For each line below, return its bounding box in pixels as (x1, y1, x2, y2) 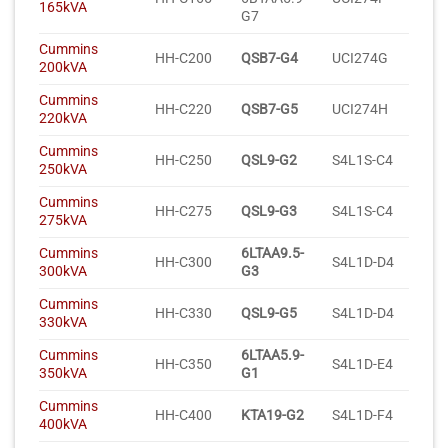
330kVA (39, 314, 87, 332)
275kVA (39, 212, 87, 230)
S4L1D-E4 (332, 356, 394, 374)
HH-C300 (155, 254, 213, 272)
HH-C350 (155, 356, 213, 374)
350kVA (39, 365, 87, 383)
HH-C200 (155, 50, 213, 68)
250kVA (39, 161, 87, 179)
